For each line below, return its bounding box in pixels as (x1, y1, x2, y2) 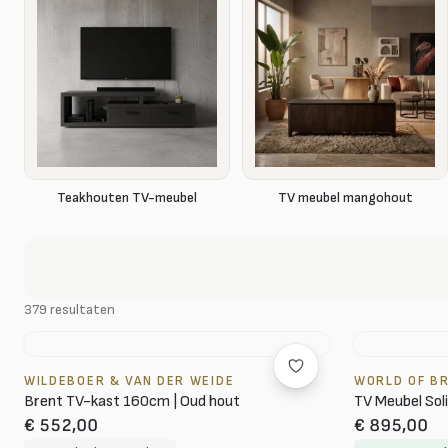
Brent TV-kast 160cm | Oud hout (24, 392, 240, 411)
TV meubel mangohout (277, 189, 413, 206)
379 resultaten (24, 301, 115, 318)
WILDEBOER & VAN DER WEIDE (24, 373, 235, 389)
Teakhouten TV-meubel (57, 189, 197, 206)
